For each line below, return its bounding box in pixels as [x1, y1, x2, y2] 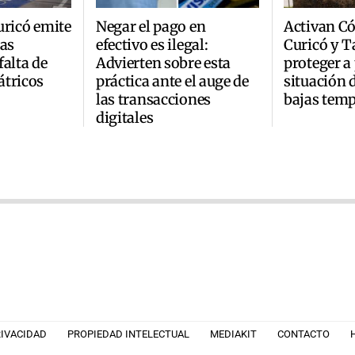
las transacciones [95, 90, 211, 109]
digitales [95, 108, 154, 127]
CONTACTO [277, 328, 330, 341]
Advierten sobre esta [95, 53, 231, 72]
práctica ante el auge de [95, 71, 249, 90]
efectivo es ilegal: [95, 35, 208, 54]
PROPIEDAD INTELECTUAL [67, 328, 189, 341]
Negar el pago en [95, 17, 206, 36]
